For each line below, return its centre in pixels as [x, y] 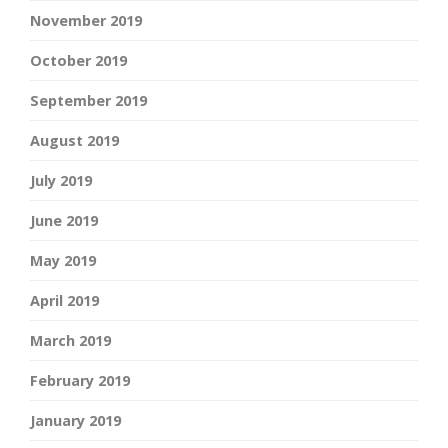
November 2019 [86, 21]
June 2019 [64, 221]
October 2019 [78, 61]
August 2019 [74, 141]
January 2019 [75, 421]
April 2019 [64, 301]
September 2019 [88, 101]
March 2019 [70, 341]
